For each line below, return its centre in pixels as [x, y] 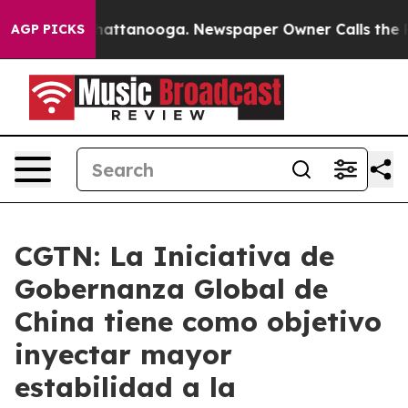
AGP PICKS [48, 29]
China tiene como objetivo [198, 321]
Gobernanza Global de [171, 289]
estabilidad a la [125, 387]
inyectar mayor [123, 354]
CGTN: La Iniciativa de [174, 256]
